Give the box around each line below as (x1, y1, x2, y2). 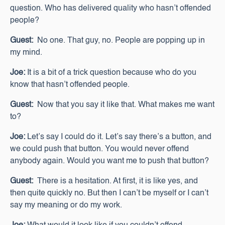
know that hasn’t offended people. (10, 81, 130, 89)
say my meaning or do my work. (10, 201, 122, 209)
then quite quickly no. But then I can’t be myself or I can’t (10, 189, 208, 197)
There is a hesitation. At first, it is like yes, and (33, 177, 198, 185)
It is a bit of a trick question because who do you (25, 69, 196, 77)
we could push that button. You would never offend (10, 145, 189, 153)
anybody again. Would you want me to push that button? (10, 157, 209, 165)
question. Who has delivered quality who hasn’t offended (10, 5, 211, 13)
